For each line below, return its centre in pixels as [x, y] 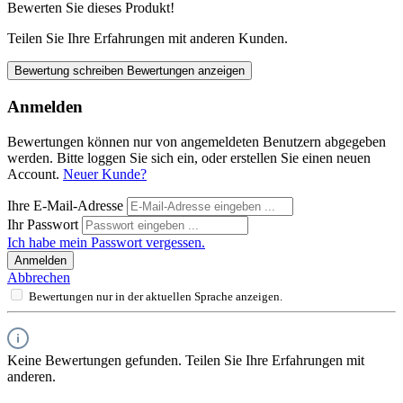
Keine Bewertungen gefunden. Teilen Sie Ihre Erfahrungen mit [186, 360]
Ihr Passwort [45, 224]
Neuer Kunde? [105, 174]
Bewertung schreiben [71, 71]
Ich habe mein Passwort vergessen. [106, 242]
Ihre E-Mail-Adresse [67, 205]
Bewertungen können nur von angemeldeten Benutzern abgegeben [197, 141]
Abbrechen [39, 277]
